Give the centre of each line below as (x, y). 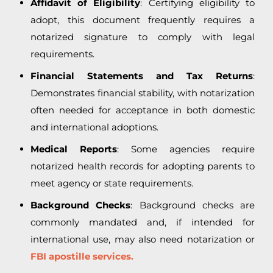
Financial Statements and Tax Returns (142, 76)
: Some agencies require (186, 149)
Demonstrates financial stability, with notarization (143, 93)
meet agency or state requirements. (112, 183)
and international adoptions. (94, 127)
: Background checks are (193, 205)
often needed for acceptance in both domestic (143, 110)
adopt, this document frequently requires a (143, 20)
